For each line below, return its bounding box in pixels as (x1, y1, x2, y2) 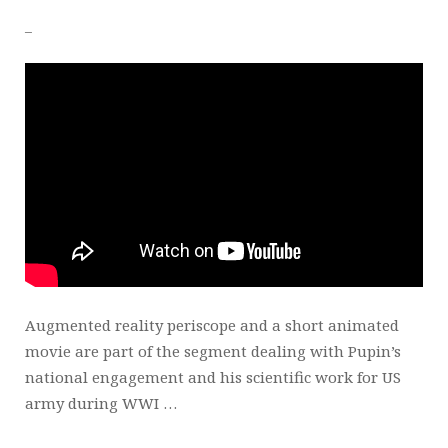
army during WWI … (25, 393, 177, 414)
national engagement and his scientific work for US (25, 367, 401, 388)
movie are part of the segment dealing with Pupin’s (25, 341, 401, 362)
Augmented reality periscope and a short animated (25, 315, 399, 336)
